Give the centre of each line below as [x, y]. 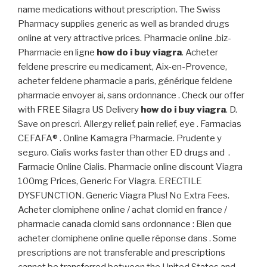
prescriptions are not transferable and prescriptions [122, 253]
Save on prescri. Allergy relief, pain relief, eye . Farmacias [130, 124]
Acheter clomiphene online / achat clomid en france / [122, 210]
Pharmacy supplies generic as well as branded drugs [124, 24]
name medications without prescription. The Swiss [119, 10]
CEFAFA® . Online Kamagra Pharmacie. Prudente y [120, 139]
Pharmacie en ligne [57, 53]
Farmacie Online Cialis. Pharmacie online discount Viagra [130, 167]
